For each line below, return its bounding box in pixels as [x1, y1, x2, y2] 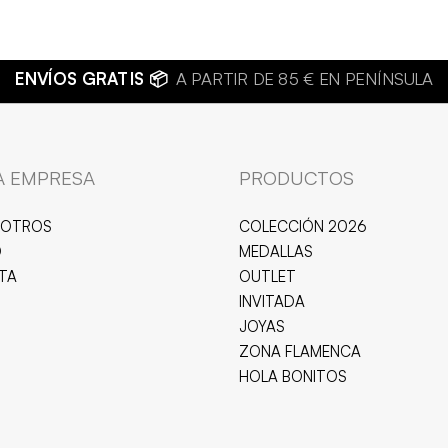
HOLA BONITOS [239, 367, 347, 387]
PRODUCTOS [239, 166, 354, 191]
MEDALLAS [239, 242, 313, 262]
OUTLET [239, 267, 296, 287]
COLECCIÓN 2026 [239, 217, 367, 237]
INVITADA [239, 292, 305, 312]
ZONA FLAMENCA [239, 342, 361, 362]
